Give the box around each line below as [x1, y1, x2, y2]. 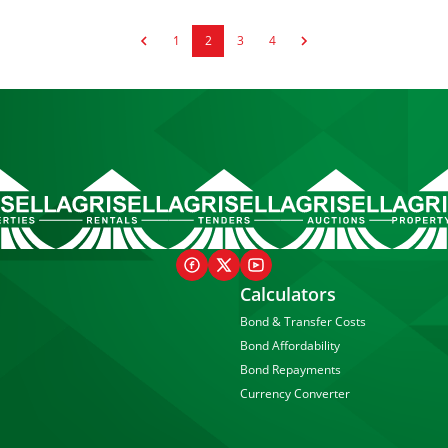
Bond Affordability [240, 337, 340, 354]
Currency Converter [240, 385, 350, 402]
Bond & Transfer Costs [240, 313, 366, 330]
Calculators [240, 282, 336, 306]
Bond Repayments [240, 361, 341, 378]
